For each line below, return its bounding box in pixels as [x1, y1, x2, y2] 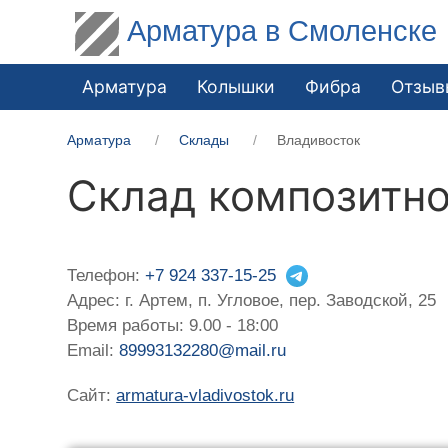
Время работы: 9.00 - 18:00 [67, 315, 279, 335]
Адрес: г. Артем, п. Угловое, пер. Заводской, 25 [67, 290, 437, 310]
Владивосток [277, 131, 361, 148]
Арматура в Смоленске [127, 14, 438, 47]
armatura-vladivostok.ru [116, 385, 295, 405]
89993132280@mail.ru [119, 340, 287, 360]
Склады [179, 131, 230, 148]
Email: [67, 340, 120, 360]
